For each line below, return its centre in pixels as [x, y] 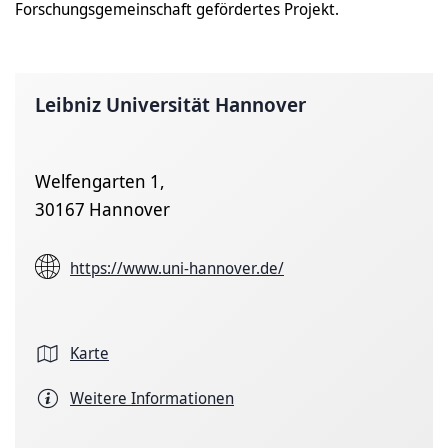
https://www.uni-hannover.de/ [177, 267]
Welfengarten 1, [100, 180]
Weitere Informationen [152, 398]
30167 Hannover [102, 208]
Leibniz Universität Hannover [170, 104]
